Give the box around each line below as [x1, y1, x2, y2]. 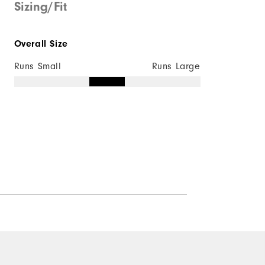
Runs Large [151, 60, 201, 72]
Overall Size [14, 38, 68, 49]
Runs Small [14, 60, 62, 72]
